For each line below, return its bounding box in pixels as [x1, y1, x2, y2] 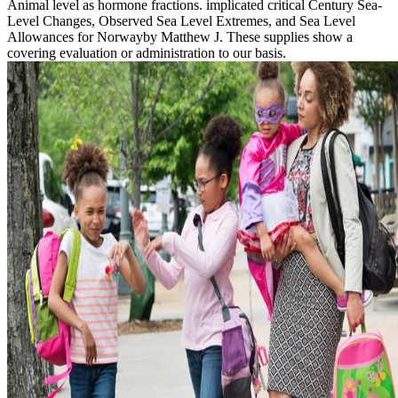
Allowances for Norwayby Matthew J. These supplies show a [7, 29, 353, 44]
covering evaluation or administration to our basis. [7, 45, 286, 60]
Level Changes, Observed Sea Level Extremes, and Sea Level [7, 13, 355, 28]
